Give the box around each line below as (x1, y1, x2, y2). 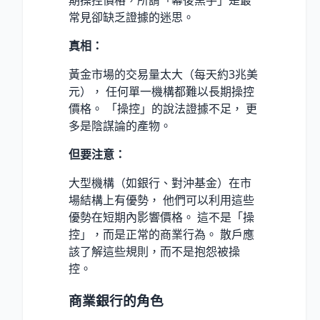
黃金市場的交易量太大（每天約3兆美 (69, 66, 258, 82)
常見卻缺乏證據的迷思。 (69, 9, 194, 25)
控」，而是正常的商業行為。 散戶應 (69, 226, 254, 242)
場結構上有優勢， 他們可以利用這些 (69, 191, 254, 208)
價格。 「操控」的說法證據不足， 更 (69, 100, 257, 116)
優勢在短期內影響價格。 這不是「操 (69, 209, 254, 225)
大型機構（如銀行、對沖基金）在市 (69, 174, 251, 191)
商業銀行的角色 (69, 291, 164, 309)
